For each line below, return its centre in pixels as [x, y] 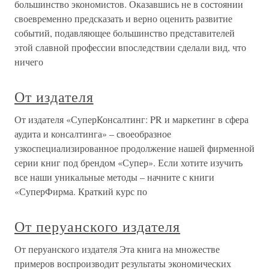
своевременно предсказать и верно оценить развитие [123, 19]
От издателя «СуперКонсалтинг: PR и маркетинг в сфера [131, 119]
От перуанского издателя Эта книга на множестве [117, 249]
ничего [29, 62]
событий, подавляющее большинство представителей [125, 33]
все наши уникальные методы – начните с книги [114, 177]
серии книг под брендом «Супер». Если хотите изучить [128, 163]
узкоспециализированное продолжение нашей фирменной [134, 148]
